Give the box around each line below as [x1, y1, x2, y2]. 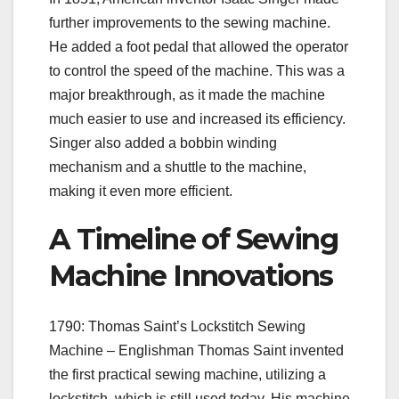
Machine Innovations [49, 258, 333, 294]
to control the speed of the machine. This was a [49, 63, 345, 79]
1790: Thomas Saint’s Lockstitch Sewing [49, 318, 305, 334]
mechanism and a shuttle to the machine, [49, 159, 306, 175]
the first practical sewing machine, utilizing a [49, 366, 326, 382]
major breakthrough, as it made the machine [49, 87, 325, 103]
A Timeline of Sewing [49, 222, 338, 257]
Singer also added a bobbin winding [49, 135, 277, 151]
